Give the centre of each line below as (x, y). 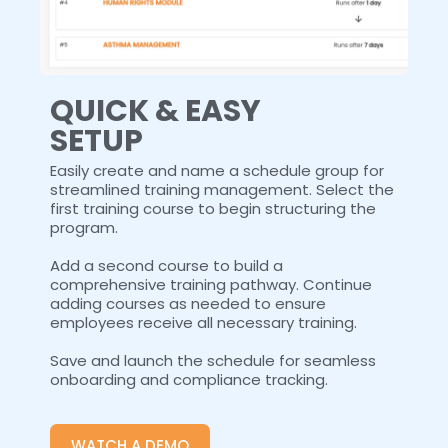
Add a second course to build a (166, 266)
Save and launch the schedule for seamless (213, 361)
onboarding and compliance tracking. (189, 380)
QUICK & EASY (155, 111)
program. (84, 228)
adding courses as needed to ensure (188, 304)
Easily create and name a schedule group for (217, 171)
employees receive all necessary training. (203, 323)
